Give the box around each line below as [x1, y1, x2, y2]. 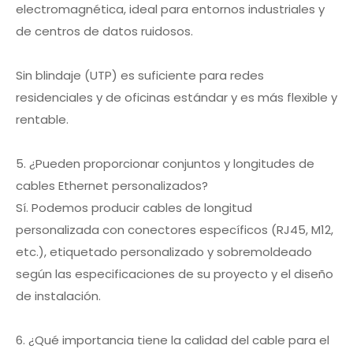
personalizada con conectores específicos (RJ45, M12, [16, 221, 333, 238]
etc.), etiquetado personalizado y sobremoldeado [16, 243, 312, 260]
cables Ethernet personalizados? [16, 177, 208, 194]
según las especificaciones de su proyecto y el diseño [16, 266, 333, 282]
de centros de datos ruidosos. [16, 23, 193, 39]
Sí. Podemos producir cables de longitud [16, 199, 252, 216]
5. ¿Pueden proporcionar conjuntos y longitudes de [16, 155, 314, 172]
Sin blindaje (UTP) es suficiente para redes [16, 67, 264, 84]
